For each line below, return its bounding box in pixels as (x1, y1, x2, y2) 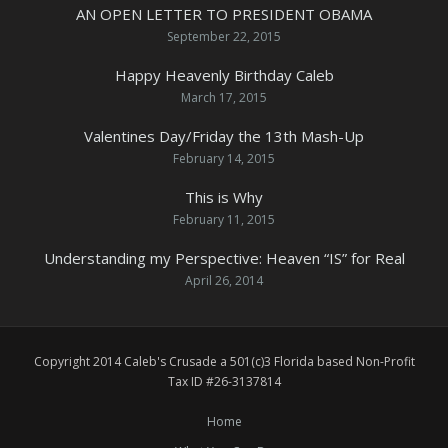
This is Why (185, 187, 263, 207)
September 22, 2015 (167, 28, 281, 45)
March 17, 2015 (181, 89, 267, 106)
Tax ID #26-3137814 (167, 373, 281, 390)
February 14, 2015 (173, 150, 275, 167)
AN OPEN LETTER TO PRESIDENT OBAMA (76, 4, 372, 24)
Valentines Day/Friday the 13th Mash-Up (84, 126, 364, 146)
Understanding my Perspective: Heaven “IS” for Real (43, 248, 405, 268)
